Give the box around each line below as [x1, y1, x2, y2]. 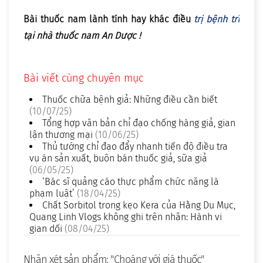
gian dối [29, 223, 62, 235]
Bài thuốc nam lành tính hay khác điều [23, 14, 194, 25]
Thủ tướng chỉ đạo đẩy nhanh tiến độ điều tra [42, 141, 228, 153]
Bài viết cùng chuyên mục [23, 72, 143, 85]
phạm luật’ [29, 188, 75, 200]
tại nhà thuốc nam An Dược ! [23, 30, 141, 42]
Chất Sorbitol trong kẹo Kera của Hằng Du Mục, [42, 200, 235, 211]
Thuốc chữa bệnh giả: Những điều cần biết [42, 94, 217, 106]
